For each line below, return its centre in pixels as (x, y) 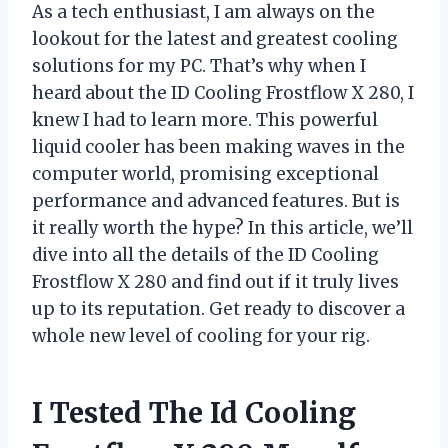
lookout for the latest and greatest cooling (215, 38)
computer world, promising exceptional (205, 173)
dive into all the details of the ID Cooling (205, 254)
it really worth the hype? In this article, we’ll (222, 227)
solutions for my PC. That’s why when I (199, 65)
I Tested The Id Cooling (194, 412)
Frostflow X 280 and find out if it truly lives (215, 281)
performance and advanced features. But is (216, 200)
